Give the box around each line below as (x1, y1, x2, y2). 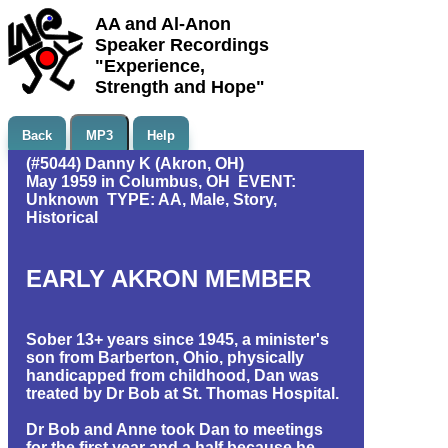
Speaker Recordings (95, 35, 269, 55)
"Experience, (95, 56, 205, 76)
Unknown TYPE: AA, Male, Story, (26, 191, 277, 208)
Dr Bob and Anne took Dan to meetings (26, 420, 323, 438)
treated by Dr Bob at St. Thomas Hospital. (26, 384, 339, 402)
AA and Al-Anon (95, 14, 231, 34)
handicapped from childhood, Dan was (26, 366, 319, 384)
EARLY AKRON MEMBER (26, 264, 311, 292)
